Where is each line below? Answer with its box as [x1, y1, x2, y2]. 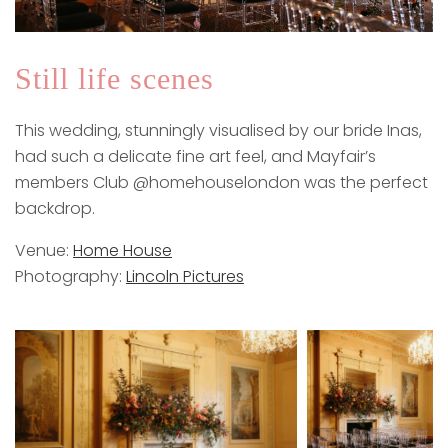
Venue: [15, 238, 73, 262]
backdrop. [15, 196, 95, 220]
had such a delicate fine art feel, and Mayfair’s [15, 144, 376, 168]
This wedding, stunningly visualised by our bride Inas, [15, 118, 422, 142]
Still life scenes [15, 61, 214, 95]
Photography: [15, 264, 126, 288]
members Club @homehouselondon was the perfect [15, 170, 428, 194]
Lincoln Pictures [126, 264, 244, 288]
